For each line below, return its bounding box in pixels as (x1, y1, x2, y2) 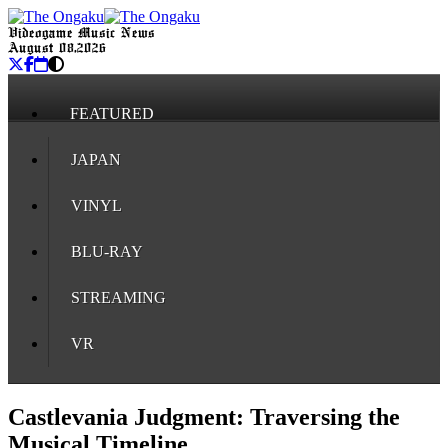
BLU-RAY (71, 243, 143, 260)
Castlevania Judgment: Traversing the (8, 403, 400, 430)
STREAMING (71, 289, 166, 306)
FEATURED (70, 105, 154, 122)
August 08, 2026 (8, 42, 106, 55)
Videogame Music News (8, 27, 155, 40)
